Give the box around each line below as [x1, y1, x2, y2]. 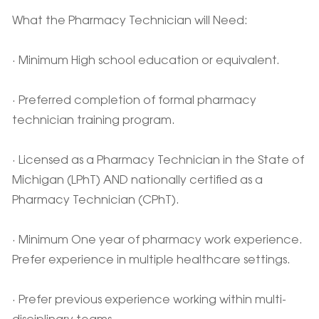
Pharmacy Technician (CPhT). [11, 194, 179, 206]
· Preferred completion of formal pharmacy [11, 95, 256, 107]
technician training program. [11, 115, 175, 127]
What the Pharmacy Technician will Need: [11, 15, 248, 27]
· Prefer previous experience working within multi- [11, 294, 286, 306]
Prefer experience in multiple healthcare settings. [11, 254, 291, 266]
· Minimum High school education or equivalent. [11, 55, 280, 67]
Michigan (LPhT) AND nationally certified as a [11, 174, 263, 187]
